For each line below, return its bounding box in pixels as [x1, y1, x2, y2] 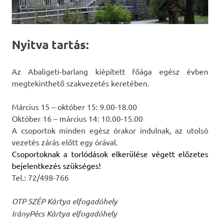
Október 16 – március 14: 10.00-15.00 [12, 113, 143, 123]
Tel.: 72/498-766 [12, 172, 69, 182]
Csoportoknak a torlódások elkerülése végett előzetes [12, 148, 208, 159]
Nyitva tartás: [12, 36, 89, 52]
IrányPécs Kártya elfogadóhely [12, 208, 117, 219]
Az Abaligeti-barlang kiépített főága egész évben [12, 66, 208, 76]
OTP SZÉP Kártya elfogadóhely [12, 195, 117, 206]
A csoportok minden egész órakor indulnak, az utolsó [12, 125, 208, 135]
